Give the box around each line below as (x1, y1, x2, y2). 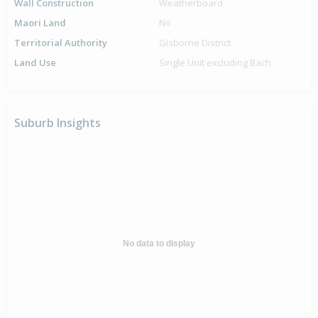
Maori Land (14, 16, 66, 30)
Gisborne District (159, 36, 231, 50)
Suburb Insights (14, 115, 101, 131)
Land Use (14, 56, 56, 70)
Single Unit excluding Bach (159, 56, 271, 70)
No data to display (123, 238, 195, 249)
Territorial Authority (14, 36, 107, 50)
